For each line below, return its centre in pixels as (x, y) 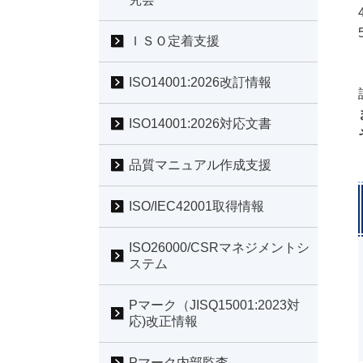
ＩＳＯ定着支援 (174, 41)
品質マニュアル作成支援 (200, 164)
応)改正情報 (163, 321)
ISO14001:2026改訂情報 (200, 82)
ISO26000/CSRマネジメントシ (219, 247)
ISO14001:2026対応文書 (200, 123)
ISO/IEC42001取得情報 (196, 206)
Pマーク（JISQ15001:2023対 (214, 305)
